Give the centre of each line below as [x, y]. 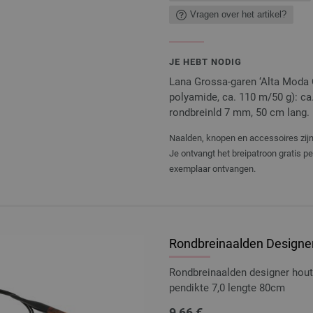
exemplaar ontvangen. [212, 168]
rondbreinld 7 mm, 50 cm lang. [239, 112]
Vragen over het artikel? [238, 15]
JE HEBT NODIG [205, 61]
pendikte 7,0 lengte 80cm [227, 287]
